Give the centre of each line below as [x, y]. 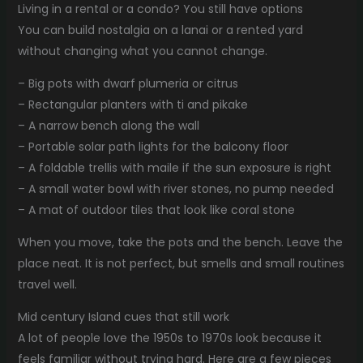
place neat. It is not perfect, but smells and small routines [181, 263]
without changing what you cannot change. [142, 51]
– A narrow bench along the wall [108, 125]
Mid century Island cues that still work [123, 316]
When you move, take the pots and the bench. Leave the [180, 242]
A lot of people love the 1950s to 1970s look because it [169, 337]
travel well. [47, 284]
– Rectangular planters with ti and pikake [132, 104]
